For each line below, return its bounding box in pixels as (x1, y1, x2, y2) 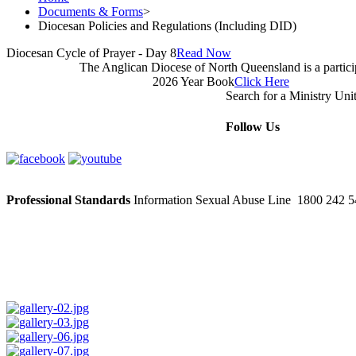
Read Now (176, 46, 231, 60)
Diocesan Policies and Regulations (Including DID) (38, 19, 296, 33)
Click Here (234, 75, 289, 89)
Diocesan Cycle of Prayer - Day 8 (6, 46, 176, 60)
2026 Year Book (153, 75, 234, 89)
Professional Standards (6, 192, 130, 207)
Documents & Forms (38, 5, 143, 19)
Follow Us (226, 120, 280, 134)
